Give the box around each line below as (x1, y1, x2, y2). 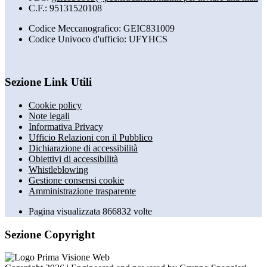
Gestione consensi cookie (29, 175, 124, 185)
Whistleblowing (29, 164, 88, 175)
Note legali (29, 111, 70, 121)
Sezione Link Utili (5, 76, 92, 89)
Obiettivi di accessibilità (29, 154, 118, 164)
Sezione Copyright (5, 228, 95, 241)
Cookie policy (29, 100, 82, 110)
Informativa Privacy (29, 122, 103, 132)
